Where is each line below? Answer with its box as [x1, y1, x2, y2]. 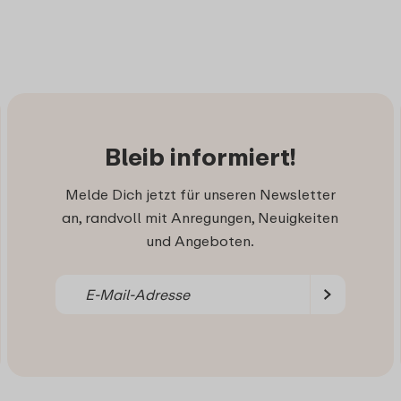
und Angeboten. [146, 231, 255, 250]
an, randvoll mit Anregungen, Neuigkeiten [62, 208, 339, 226]
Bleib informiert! [105, 141, 296, 171]
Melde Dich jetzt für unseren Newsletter [64, 184, 336, 203]
